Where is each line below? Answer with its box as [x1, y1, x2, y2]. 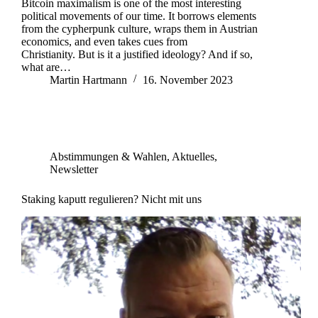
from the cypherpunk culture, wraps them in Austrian [21, 23, 258, 35]
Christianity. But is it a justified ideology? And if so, [21, 48, 253, 61]
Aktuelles [172, 150, 214, 163]
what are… [21, 61, 71, 74]
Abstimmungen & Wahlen [50, 150, 167, 163]
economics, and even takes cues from [21, 35, 187, 48]
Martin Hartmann [50, 74, 127, 87]
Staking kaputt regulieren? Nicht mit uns [21, 193, 202, 206]
